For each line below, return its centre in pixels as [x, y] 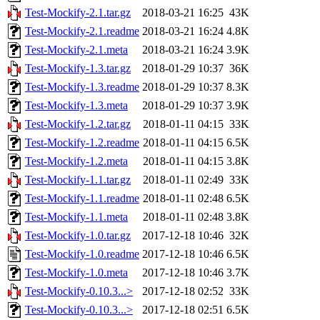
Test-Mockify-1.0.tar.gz [78, 236]
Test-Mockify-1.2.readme [82, 143]
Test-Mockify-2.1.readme [82, 31]
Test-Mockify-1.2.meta [76, 161]
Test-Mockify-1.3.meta [76, 106]
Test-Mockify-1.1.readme [82, 199]
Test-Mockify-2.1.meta [76, 50]
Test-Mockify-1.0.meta [76, 273]
